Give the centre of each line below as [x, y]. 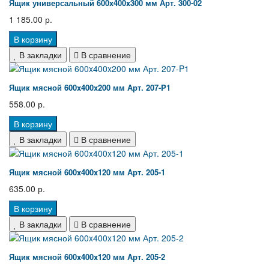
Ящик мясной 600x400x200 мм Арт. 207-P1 [90, 88]
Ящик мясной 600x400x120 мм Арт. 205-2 [87, 257]
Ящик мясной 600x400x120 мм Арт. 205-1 [87, 172]
